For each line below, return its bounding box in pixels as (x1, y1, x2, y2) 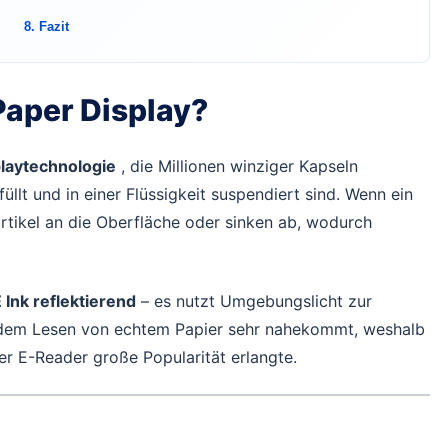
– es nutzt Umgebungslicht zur (136, 290, 372, 311)
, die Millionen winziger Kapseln (116, 155, 358, 176)
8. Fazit (24, 19, 69, 34)
